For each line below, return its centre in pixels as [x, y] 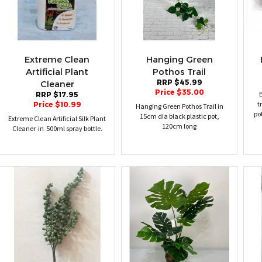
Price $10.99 [57, 104]
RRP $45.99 [179, 82]
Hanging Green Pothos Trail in [179, 106]
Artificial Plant [57, 71]
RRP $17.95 [57, 94]
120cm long [179, 126]
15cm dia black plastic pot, [179, 116]
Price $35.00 [179, 92]
